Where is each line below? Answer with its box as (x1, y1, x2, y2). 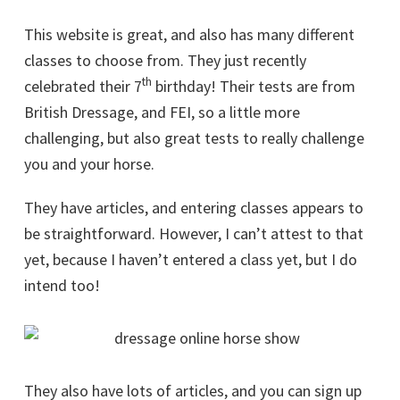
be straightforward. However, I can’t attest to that (24, 223, 363, 244)
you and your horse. (24, 154, 154, 174)
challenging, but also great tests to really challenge (24, 128, 364, 148)
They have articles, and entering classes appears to (24, 197, 363, 218)
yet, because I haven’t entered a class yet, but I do (24, 249, 357, 270)
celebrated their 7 (24, 76, 142, 96)
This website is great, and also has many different (24, 24, 354, 45)
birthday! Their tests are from (152, 76, 355, 96)
